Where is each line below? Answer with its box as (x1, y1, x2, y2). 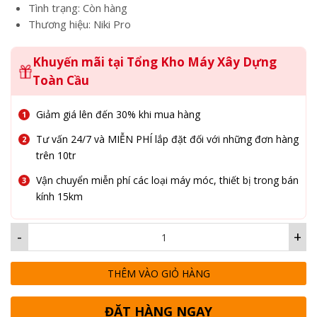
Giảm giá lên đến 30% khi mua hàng (36, 108, 200, 122)
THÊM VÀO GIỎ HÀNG (107, 267, 210, 281)
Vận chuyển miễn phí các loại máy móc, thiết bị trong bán (36, 173, 299, 188)
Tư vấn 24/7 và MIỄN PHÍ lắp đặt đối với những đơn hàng (36, 132, 299, 146)
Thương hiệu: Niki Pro (28, 17, 131, 32)
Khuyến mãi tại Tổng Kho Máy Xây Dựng (33, 54, 277, 71)
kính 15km (36, 190, 83, 204)
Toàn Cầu (33, 72, 89, 89)
